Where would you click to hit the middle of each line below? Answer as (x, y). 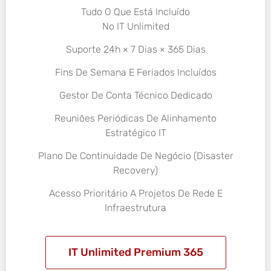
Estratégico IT (135, 132)
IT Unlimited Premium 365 (135, 252)
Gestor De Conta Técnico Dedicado (135, 95)
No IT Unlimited (135, 26)
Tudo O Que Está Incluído (135, 11)
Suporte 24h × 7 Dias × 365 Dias (135, 49)
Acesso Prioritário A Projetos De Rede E (135, 193)
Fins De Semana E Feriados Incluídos (135, 72)
